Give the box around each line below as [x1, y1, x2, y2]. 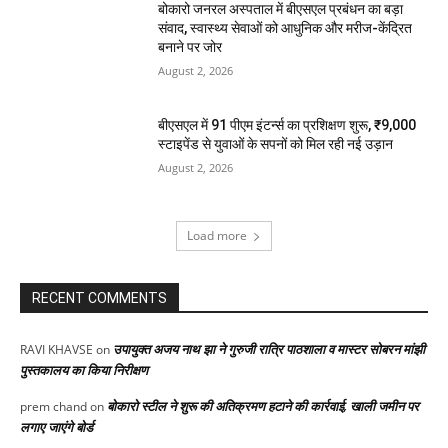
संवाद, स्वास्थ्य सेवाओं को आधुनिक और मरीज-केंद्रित [158, 20, 413, 37]
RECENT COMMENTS [32, 290, 167, 307]
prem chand [20, 398, 87, 416]
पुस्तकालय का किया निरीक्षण [20, 361, 148, 380]
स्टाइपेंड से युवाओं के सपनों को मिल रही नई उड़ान [158, 135, 394, 152]
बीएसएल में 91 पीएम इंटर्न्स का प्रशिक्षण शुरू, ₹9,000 [158, 116, 417, 133]
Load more [187, 227, 247, 245]
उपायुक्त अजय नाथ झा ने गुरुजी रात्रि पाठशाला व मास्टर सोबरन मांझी [113, 340, 425, 359]
